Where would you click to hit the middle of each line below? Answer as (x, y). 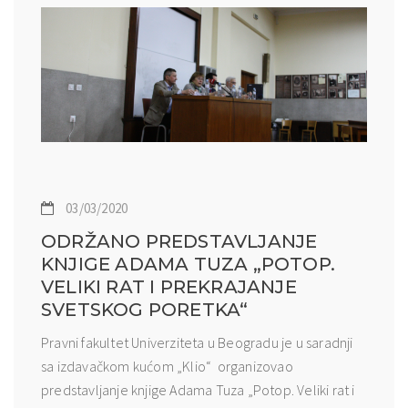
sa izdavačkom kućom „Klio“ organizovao (167, 367)
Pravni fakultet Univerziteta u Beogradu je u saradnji (197, 343)
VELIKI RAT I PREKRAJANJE (169, 287)
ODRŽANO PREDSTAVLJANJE (179, 242)
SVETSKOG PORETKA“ (145, 310)
